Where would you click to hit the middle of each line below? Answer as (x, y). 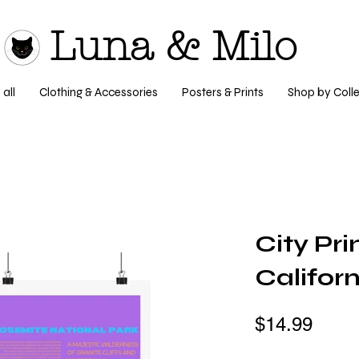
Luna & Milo (173, 47)
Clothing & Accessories (98, 92)
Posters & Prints (222, 92)
